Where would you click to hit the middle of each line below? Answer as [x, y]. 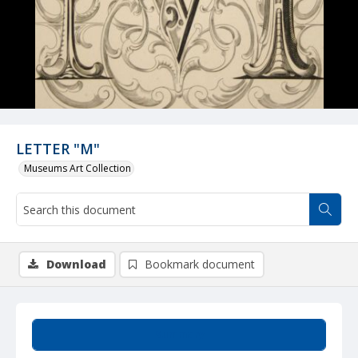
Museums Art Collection [78, 168]
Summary [179, 334]
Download [76, 264]
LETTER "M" [58, 149]
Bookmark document [200, 264]
